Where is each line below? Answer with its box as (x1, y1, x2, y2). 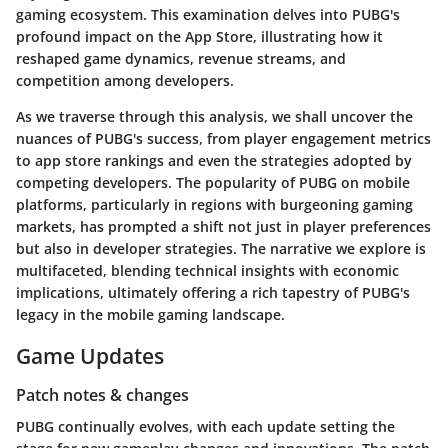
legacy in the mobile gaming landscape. (16, 304, 285, 324)
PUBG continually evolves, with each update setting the (16, 417, 395, 437)
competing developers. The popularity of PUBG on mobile (16, 172, 410, 192)
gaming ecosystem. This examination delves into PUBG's (16, 4, 400, 24)
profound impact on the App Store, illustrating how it (16, 26, 383, 46)
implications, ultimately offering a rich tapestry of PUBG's (16, 282, 410, 302)
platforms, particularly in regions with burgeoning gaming (16, 194, 413, 214)
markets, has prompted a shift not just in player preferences (16, 216, 431, 236)
